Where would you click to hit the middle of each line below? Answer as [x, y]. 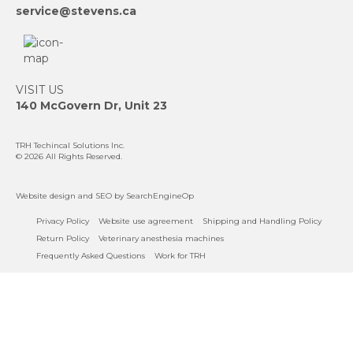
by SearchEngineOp [153, 196]
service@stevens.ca [76, 11]
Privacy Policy [63, 221]
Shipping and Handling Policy [262, 221]
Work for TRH [180, 256]
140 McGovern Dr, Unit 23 [91, 106]
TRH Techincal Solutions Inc [69, 146]
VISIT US [40, 90]
